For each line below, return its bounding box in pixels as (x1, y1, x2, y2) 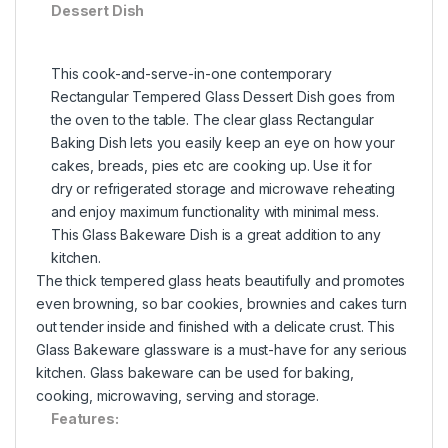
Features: (51, 410, 119, 428)
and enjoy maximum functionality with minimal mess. (51, 203, 379, 221)
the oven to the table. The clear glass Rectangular (51, 111, 374, 129)
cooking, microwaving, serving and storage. (36, 387, 320, 405)
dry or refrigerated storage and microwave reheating (51, 180, 395, 198)
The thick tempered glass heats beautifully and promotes (36, 272, 406, 290)
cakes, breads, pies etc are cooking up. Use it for (51, 157, 372, 175)
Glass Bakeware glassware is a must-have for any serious (36, 341, 408, 359)
